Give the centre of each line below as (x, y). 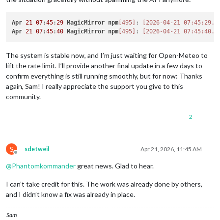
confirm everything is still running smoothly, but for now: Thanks (104, 76)
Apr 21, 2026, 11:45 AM (171, 149)
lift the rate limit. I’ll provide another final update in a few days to (104, 65)
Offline (25, 156)
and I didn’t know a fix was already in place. (70, 194)
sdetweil (37, 149)
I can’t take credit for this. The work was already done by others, (104, 184)
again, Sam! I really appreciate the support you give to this (95, 86)
